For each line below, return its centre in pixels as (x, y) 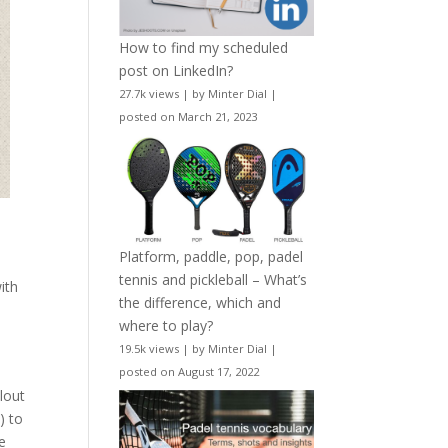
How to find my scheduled (204, 48)
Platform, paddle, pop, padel (211, 256)
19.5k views (149, 348)
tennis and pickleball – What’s (213, 279)
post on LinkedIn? (176, 71)
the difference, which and (200, 302)
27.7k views (149, 94)
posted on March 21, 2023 (188, 117)
